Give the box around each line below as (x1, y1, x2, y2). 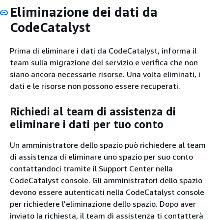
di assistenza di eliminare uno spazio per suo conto (10, 151, 193, 162)
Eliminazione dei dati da (10, 4, 158, 20)
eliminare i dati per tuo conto (10, 118, 164, 131)
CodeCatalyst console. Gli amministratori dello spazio (10, 175, 202, 185)
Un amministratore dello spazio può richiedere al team (10, 139, 206, 150)
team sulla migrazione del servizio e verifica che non (10, 57, 198, 67)
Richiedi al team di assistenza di (10, 105, 176, 118)
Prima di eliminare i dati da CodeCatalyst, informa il (10, 45, 196, 55)
